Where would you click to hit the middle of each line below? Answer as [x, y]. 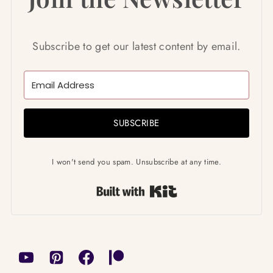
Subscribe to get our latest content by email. [136, 46]
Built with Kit [205, 189]
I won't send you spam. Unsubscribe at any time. [136, 161]
